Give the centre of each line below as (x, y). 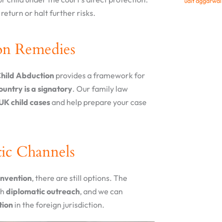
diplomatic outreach (43, 192)
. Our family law (100, 89)
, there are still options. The (80, 178)
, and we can (101, 192)
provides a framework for (100, 76)
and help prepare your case (98, 102)
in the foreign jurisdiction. (59, 205)
